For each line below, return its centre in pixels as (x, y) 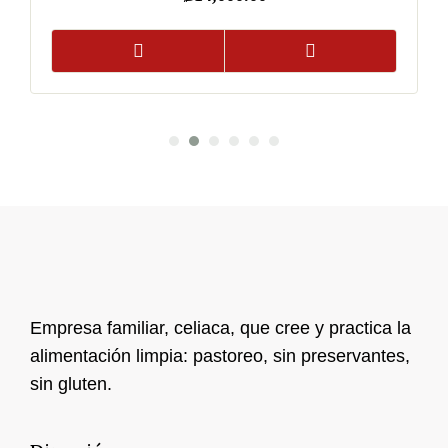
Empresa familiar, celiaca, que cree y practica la (220, 328)
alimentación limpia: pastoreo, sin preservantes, (220, 356)
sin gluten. (71, 384)
